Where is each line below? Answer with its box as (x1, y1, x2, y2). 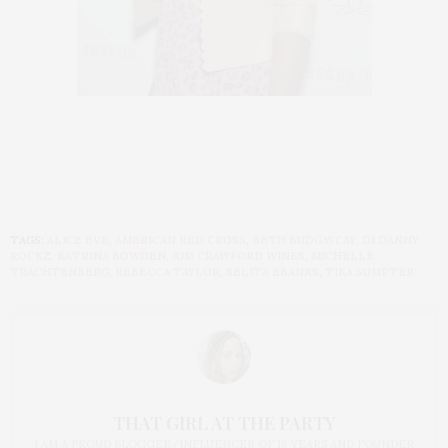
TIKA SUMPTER (325, 265, 414, 279)
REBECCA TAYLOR (115, 265, 220, 279)
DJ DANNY (362, 233, 419, 247)
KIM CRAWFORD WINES (172, 249, 305, 263)
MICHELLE (311, 249, 374, 263)
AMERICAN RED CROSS (115, 233, 246, 247)
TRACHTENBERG (10, 265, 109, 279)
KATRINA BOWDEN (57, 249, 166, 263)
